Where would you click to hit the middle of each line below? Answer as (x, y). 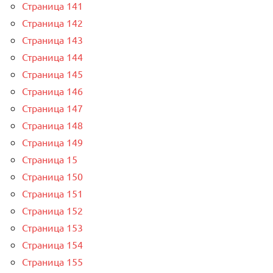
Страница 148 (52, 125)
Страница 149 (52, 142)
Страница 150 (52, 176)
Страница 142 (52, 23)
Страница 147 (52, 108)
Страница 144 (52, 57)
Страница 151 (52, 193)
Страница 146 (52, 91)
